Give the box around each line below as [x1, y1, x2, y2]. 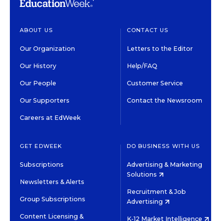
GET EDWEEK [20, 143, 62, 149]
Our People [20, 79, 56, 87]
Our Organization [20, 45, 75, 52]
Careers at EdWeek [20, 114, 80, 121]
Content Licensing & [20, 213, 83, 220]
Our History [20, 62, 56, 70]
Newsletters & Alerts [20, 178, 84, 185]
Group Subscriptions [20, 195, 85, 203]
